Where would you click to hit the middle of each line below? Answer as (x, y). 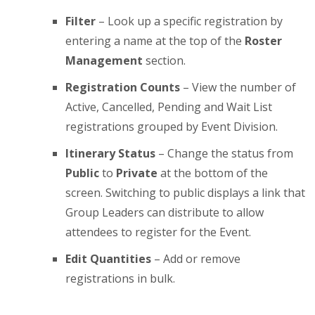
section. (165, 60)
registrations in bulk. (121, 278)
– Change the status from (225, 153)
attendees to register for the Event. (159, 232)
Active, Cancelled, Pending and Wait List (169, 107)
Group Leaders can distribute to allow (165, 212)
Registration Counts (123, 87)
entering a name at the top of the (155, 41)
